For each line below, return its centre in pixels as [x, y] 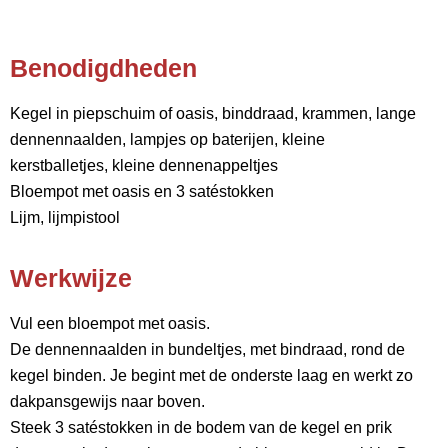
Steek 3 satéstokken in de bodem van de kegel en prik [201, 427]
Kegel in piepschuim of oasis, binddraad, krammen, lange [213, 113]
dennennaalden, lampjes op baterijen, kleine [167, 139]
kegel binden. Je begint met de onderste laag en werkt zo [211, 375]
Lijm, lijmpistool [65, 217]
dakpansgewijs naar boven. [107, 401]
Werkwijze [71, 278]
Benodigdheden [103, 68]
